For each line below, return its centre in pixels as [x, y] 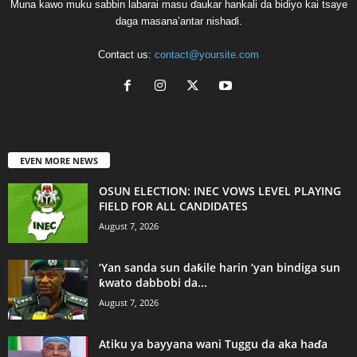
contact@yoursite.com [207, 54]
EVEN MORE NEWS [59, 160]
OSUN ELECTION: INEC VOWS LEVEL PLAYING [220, 190]
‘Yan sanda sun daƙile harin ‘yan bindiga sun [220, 267]
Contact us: [126, 54]
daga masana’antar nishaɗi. [178, 21]
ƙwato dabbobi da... [153, 282]
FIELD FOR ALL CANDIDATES [173, 206]
